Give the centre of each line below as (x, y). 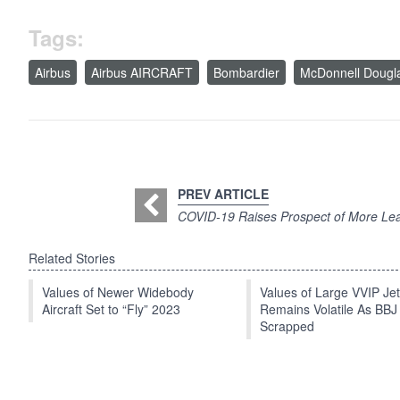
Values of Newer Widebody (118, 292)
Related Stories (72, 258)
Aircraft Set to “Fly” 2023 (111, 309)
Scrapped (287, 326)
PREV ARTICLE (223, 194)
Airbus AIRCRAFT (142, 73)
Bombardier (246, 73)
